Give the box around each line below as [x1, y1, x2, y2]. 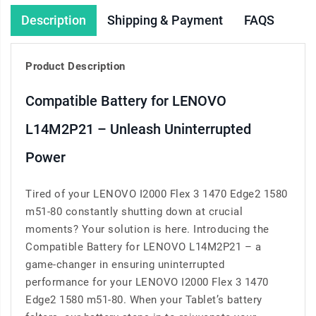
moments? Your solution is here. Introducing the [25, 223, 269, 236]
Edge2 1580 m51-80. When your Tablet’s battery [25, 293, 262, 307]
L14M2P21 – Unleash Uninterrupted [25, 121, 251, 138]
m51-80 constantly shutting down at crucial [25, 205, 243, 219]
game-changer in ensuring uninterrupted [25, 258, 224, 272]
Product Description [25, 60, 126, 73]
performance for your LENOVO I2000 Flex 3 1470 [25, 276, 269, 289]
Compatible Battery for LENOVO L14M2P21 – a [25, 241, 261, 254]
